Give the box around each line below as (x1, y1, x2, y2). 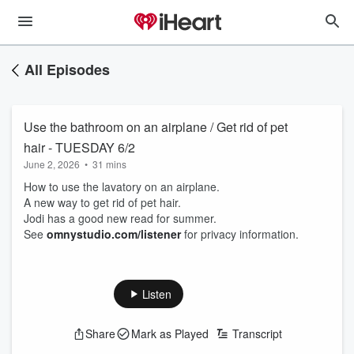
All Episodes (24, 59, 110, 80)
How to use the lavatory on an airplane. (24, 179, 223, 194)
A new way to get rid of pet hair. (24, 194, 184, 210)
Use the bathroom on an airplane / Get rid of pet (24, 118, 288, 136)
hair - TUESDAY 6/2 (24, 138, 135, 156)
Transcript (232, 326, 282, 341)
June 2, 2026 (24, 157, 80, 171)
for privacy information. (181, 226, 299, 242)
